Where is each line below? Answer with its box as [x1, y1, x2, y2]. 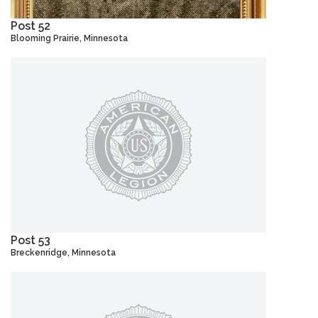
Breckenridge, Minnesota [11, 247, 116, 258]
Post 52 [11, 18, 50, 33]
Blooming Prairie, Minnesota [11, 33, 128, 43]
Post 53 [11, 233, 50, 247]
